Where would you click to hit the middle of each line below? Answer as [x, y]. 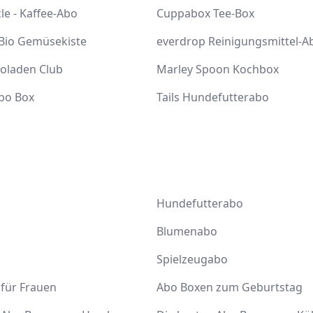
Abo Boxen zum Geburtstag [230, 287]
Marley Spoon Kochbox [218, 69]
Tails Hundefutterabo [213, 97]
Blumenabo [187, 231]
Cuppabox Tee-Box [205, 13]
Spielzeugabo [192, 259]
